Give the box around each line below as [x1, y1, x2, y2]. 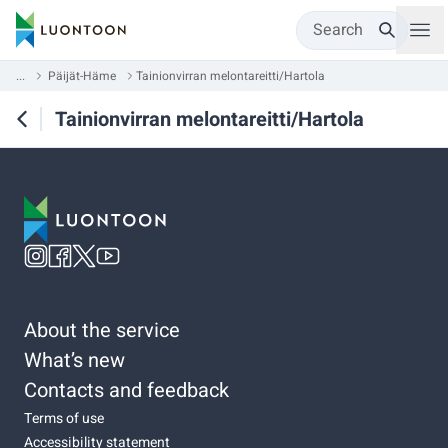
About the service [24, 315, 180, 345]
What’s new [24, 345, 125, 375]
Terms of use [24, 407, 104, 429]
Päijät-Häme [48, 67, 116, 85]
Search [313, 18, 363, 42]
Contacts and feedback [24, 375, 229, 405]
